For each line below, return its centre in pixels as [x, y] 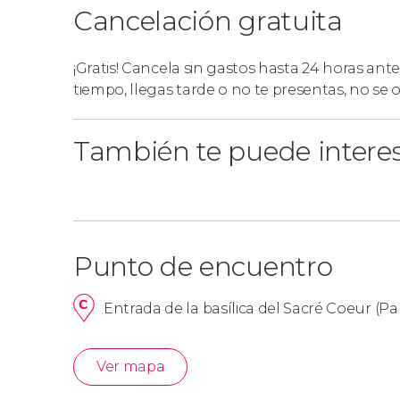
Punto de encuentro [203, 267]
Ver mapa [131, 367]
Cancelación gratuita [208, 21]
